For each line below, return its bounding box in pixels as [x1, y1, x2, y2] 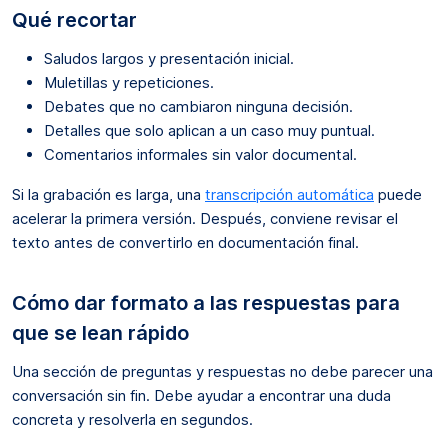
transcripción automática [205, 184, 374, 204]
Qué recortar [12, 7, 137, 32]
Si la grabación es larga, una [12, 184, 205, 204]
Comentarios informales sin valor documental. [44, 144, 357, 164]
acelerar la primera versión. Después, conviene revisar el [12, 208, 398, 228]
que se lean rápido [12, 320, 189, 345]
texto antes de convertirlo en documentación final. [12, 232, 359, 252]
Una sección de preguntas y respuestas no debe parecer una [12, 361, 433, 381]
